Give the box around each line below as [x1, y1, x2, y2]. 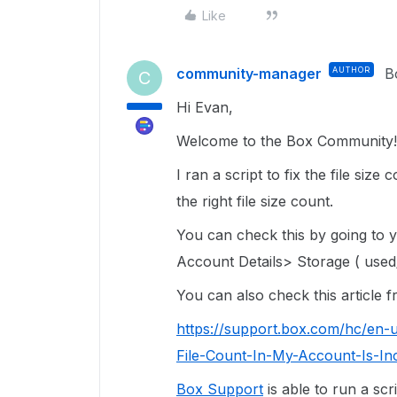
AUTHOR [332, 65, 370, 74]
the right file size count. [176, 192, 333, 210]
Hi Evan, [176, 98, 233, 116]
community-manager [176, 65, 322, 82]
